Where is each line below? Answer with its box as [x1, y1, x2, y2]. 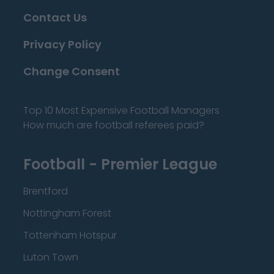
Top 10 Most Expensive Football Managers [23, 103, 220, 117]
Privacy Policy [23, 37, 102, 52]
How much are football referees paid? [23, 118, 204, 132]
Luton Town [23, 250, 78, 264]
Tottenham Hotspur [23, 228, 117, 242]
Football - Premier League [23, 154, 217, 174]
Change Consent [23, 64, 120, 79]
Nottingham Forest [23, 206, 111, 220]
